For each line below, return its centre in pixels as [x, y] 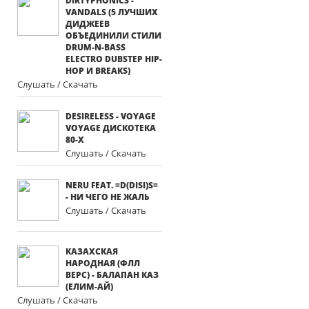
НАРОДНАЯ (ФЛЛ [103, 263]
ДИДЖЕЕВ [88, 24]
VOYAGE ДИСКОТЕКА [111, 128]
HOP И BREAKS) [98, 71]
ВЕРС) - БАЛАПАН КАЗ [112, 275]
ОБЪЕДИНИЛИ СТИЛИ [113, 36]
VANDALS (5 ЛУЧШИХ [112, 12]
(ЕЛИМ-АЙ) [89, 287]
